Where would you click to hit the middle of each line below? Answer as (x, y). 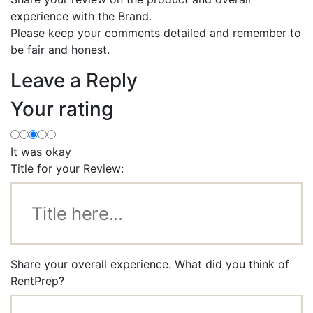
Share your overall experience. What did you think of (150, 264)
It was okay (41, 151)
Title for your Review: (67, 168)
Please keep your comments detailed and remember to (156, 32)
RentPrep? (37, 281)
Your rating (62, 109)
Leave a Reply (74, 80)
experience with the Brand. (81, 16)
